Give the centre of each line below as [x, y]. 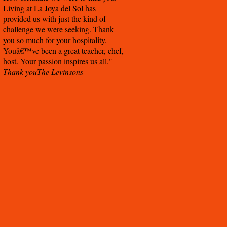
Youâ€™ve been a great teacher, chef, [63, 51]
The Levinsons [60, 72]
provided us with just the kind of [54, 19]
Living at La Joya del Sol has [49, 8]
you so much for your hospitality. [55, 40]
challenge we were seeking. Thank [59, 29]
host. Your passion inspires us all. [56, 61]
